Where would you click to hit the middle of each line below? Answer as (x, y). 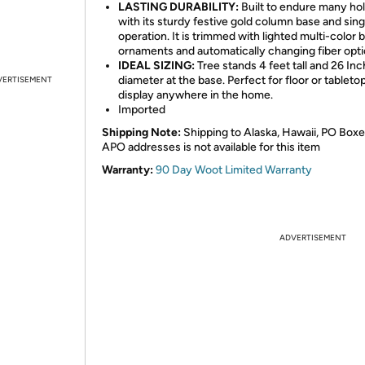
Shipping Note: (141, 132)
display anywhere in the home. (196, 95)
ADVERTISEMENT (313, 237)
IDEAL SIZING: (156, 66)
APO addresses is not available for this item (211, 147)
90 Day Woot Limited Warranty (234, 170)
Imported (142, 110)
